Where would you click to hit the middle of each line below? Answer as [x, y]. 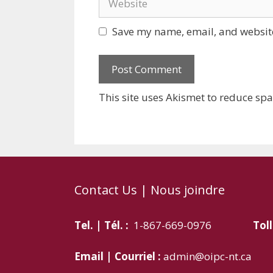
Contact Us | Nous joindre [150, 190]
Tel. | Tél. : [103, 225]
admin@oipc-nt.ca [206, 256]
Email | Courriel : [118, 256]
